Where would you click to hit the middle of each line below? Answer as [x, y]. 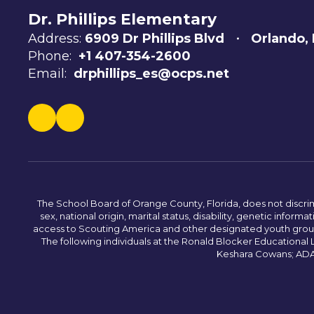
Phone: [50, 56]
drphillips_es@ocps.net [151, 74]
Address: [55, 39]
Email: [47, 74]
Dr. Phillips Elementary [122, 19]
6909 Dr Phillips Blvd [155, 39]
